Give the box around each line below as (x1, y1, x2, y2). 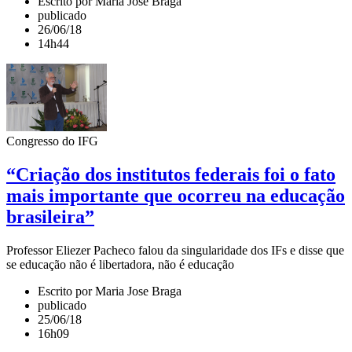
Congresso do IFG (6, 134, 98, 148)
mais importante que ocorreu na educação (6, 185, 345, 207)
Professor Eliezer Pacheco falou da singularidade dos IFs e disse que (6, 244, 344, 258)
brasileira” (6, 207, 94, 228)
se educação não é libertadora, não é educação (6, 258, 234, 272)
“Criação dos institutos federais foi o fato (6, 164, 335, 185)
